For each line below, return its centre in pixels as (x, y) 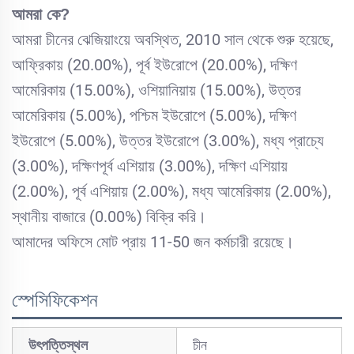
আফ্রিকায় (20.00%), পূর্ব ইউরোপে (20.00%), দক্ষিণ (154, 65)
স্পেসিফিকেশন (55, 301)
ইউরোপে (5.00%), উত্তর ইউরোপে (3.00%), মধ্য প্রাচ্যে (168, 141)
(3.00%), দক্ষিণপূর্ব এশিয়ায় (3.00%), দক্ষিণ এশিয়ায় (150, 166)
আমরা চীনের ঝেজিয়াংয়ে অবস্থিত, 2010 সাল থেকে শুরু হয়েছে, (173, 40)
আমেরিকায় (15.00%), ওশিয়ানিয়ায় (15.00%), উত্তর (156, 90)
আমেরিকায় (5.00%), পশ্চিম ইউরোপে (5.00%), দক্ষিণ (154, 116)
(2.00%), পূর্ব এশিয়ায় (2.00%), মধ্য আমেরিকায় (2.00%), (171, 192)
